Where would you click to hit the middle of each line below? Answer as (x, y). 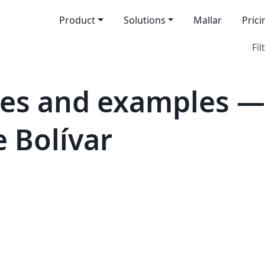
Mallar (208, 20)
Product (77, 20)
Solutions (144, 20)
